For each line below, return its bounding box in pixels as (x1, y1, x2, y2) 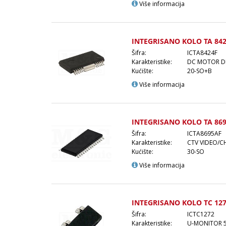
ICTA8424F (187, 48, 217, 57)
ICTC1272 (187, 209, 214, 218)
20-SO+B (187, 66, 212, 75)
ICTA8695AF (187, 129, 221, 138)
